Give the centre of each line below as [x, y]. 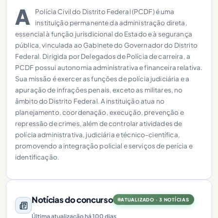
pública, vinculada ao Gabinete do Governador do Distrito [106, 45]
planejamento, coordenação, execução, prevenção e [100, 112]
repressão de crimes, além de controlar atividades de [99, 123]
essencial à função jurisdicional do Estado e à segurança [104, 34]
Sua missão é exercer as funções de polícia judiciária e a [102, 79]
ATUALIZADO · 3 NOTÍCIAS [155, 200]
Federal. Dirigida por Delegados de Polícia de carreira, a [103, 56]
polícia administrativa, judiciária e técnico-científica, [98, 135]
